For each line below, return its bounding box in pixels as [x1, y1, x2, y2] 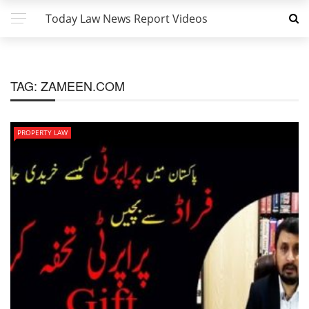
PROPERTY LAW [17, 128, 68, 137]
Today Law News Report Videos [46, 11, 208, 26]
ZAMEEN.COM [41, 77, 125, 94]
